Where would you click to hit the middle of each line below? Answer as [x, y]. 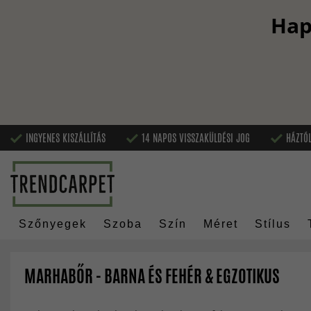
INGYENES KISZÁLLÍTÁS [66, 137]
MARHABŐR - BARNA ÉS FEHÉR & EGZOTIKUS [152, 276]
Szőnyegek [53, 224]
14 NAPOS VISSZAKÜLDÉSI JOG [196, 137]
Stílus [273, 224]
